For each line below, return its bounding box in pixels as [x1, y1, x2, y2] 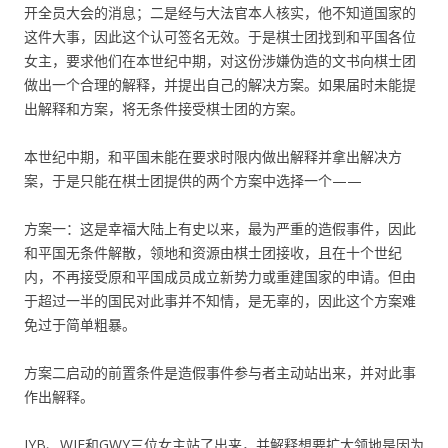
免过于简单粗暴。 [24, 314, 136, 334]
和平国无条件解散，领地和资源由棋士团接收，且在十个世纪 [24, 242, 402, 262]
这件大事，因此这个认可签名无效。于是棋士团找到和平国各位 [24, 26, 416, 46]
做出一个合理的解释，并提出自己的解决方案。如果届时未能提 [24, 74, 416, 94]
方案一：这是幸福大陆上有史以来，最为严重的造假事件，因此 [24, 218, 416, 238]
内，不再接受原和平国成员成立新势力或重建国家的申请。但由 [24, 266, 416, 286]
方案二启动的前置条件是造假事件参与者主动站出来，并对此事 [24, 362, 416, 382]
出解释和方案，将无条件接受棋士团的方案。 [24, 98, 304, 118]
